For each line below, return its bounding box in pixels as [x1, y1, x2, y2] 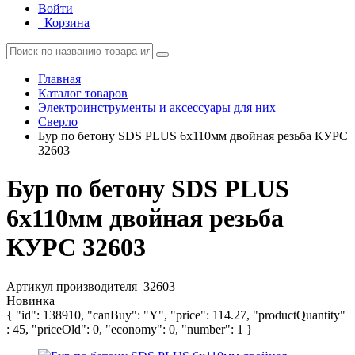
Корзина [44, 16, 90, 29]
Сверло [38, 115, 78, 128]
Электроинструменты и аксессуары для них [38, 101, 276, 114]
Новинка [6, 293, 55, 307]
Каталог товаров [38, 86, 128, 100]
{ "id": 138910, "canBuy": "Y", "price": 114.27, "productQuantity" [6, 307, 345, 322]
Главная [38, 72, 81, 86]
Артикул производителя [6, 279, 140, 293]
